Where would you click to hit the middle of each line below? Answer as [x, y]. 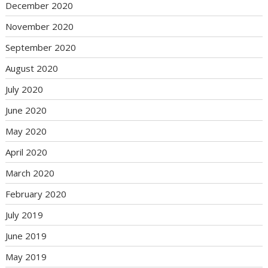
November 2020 [40, 27]
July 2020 [25, 89]
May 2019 [26, 257]
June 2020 [26, 110]
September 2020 [41, 48]
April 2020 [27, 152]
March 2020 [30, 173]
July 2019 [25, 215]
